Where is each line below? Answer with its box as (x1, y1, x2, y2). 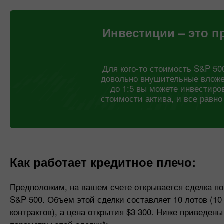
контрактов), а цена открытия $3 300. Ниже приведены (10, 205, 223, 218)
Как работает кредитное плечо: (10, 153, 196, 170)
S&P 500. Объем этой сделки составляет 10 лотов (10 (10, 193, 222, 205)
